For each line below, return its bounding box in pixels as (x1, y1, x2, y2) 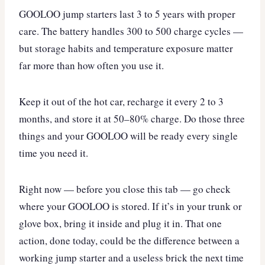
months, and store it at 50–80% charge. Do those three (19, 111, 245, 125)
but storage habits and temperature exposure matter (19, 41, 233, 55)
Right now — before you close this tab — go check (19, 182, 231, 196)
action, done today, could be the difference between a (19, 233, 240, 247)
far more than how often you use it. (19, 58, 164, 72)
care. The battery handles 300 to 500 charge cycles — (19, 24, 243, 38)
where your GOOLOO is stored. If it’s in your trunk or (19, 199, 242, 213)
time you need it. (19, 146, 88, 160)
